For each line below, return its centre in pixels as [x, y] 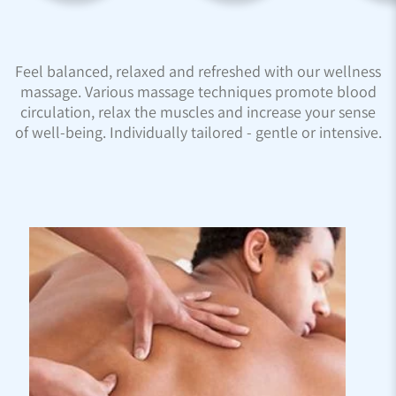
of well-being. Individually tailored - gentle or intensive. [198, 132]
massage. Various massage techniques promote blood [198, 91]
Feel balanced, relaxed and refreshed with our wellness [198, 71]
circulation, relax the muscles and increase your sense [198, 112]
